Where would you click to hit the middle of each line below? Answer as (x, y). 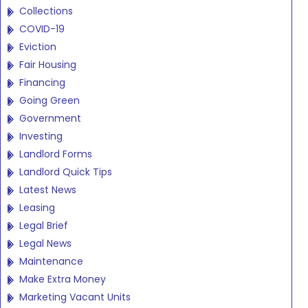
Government (50, 118)
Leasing (37, 208)
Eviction (38, 47)
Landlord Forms (56, 154)
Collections (46, 11)
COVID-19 (42, 29)
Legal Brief (44, 225)
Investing (41, 136)
